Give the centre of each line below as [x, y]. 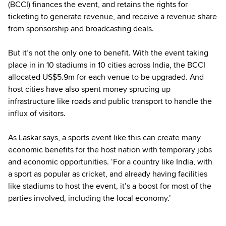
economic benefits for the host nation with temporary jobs [110, 150]
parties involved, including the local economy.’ [90, 198]
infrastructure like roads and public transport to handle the [110, 101]
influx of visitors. [37, 113]
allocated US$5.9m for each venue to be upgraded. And [106, 77]
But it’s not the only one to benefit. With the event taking [108, 53]
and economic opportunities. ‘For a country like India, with [110, 162]
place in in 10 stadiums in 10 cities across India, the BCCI [107, 65]
